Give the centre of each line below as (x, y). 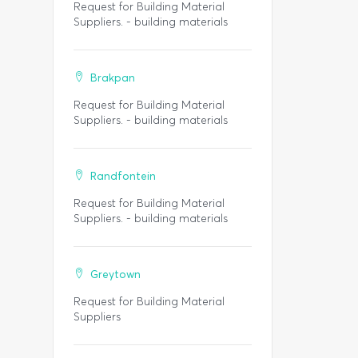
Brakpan (113, 78)
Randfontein (123, 176)
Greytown (115, 274)
